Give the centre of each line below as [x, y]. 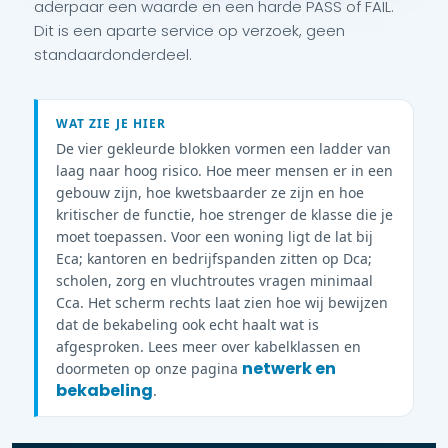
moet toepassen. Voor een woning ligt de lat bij [214, 237]
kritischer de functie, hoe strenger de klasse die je [224, 215]
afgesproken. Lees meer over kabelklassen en [208, 347]
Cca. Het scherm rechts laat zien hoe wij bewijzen [222, 303]
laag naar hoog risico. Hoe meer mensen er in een [224, 171]
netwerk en [289, 369]
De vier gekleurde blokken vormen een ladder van [223, 149]
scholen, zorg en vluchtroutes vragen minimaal [214, 281]
